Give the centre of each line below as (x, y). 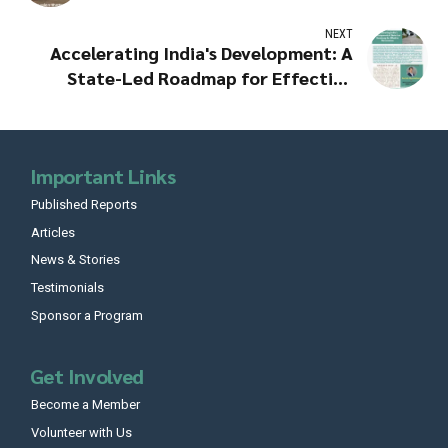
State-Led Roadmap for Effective (209, 77)
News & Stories (75, 260)
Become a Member (85, 405)
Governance (302, 102)
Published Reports (84, 204)
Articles (53, 232)
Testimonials (67, 288)
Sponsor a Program (87, 315)
